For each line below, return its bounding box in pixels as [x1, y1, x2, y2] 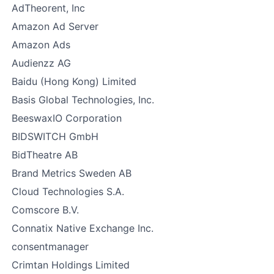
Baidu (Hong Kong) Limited [12, 75, 136, 87]
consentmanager [12, 240, 89, 253]
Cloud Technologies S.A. [12, 185, 124, 198]
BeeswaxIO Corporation [12, 112, 122, 124]
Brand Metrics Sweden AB [12, 167, 131, 179]
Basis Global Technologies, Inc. [12, 94, 154, 106]
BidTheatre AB [12, 149, 78, 161]
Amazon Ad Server [12, 20, 98, 32]
